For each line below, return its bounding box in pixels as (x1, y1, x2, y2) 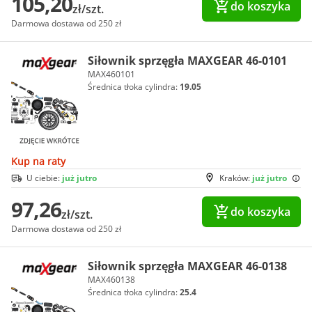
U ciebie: (26, 171, 62, 184)
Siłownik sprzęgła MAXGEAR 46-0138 (88, 258, 287, 274)
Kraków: (219, 171, 252, 184)
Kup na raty (11, 154, 65, 168)
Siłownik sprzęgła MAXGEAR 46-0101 (88, 52, 287, 68)
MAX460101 (88, 68, 135, 80)
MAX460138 (88, 273, 135, 286)
